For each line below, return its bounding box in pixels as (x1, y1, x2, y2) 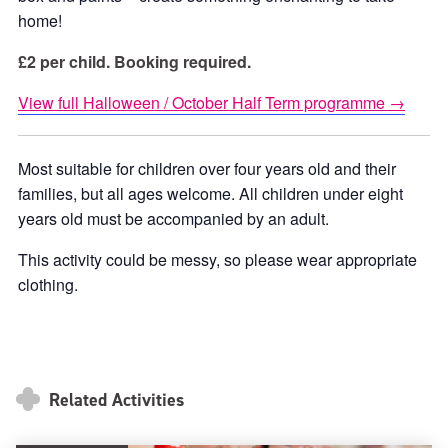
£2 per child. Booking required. (18, 50, 251, 73)
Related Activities (44, 388, 184, 413)
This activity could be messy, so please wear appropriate (18, 248, 417, 271)
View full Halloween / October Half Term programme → (18, 91, 405, 114)
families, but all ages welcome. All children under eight (18, 182, 403, 205)
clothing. (18, 273, 78, 296)
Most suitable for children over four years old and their (18, 157, 396, 180)
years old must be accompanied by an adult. (18, 207, 329, 230)
